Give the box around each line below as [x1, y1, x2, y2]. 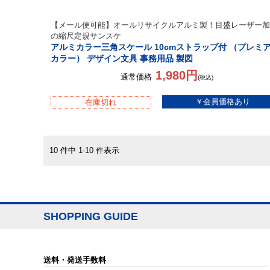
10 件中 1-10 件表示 [49, 146, 127, 155]
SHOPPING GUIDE [43, 210, 138, 222]
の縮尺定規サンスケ [51, 31, 121, 40]
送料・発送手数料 [43, 256, 106, 265]
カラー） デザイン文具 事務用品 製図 [51, 54, 193, 63]
